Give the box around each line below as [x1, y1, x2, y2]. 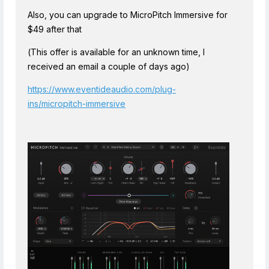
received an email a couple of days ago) [28, 61, 190, 71]
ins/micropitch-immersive [28, 98, 125, 109]
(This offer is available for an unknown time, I [28, 46, 205, 57]
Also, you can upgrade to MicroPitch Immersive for [28, 9, 228, 20]
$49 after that [28, 23, 82, 34]
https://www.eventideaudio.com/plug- [28, 83, 176, 94]
